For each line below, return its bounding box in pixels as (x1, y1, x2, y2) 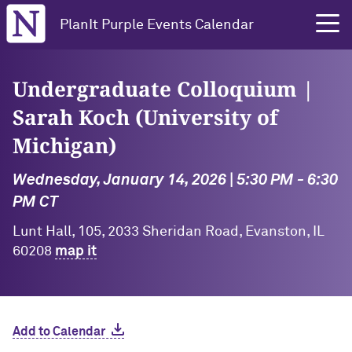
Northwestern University (5, 5, 114, 14)
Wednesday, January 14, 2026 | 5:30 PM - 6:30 (13, 172, 338, 188)
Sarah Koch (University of (13, 103, 278, 131)
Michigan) (13, 131, 116, 159)
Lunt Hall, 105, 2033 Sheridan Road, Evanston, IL (13, 225, 324, 239)
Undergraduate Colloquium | (13, 75, 314, 103)
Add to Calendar (13, 325, 105, 338)
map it (55, 244, 97, 258)
